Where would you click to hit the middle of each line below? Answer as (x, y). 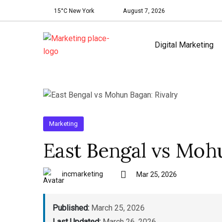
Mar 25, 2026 (156, 174)
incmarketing (83, 174)
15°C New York (74, 11)
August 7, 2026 (144, 11)
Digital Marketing (184, 45)
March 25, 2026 (117, 208)
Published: (71, 208)
